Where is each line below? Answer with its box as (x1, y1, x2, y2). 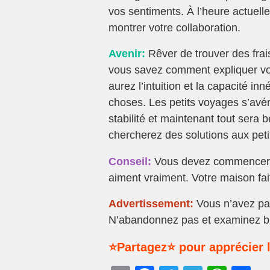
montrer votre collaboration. (108, 22, 240, 34)
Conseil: (108, 155, 151, 168)
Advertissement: (108, 197, 193, 210)
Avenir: (108, 48, 145, 60)
